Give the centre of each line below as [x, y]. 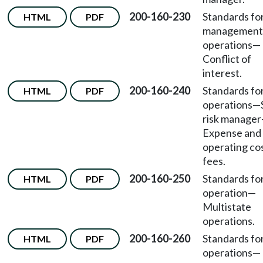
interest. [222, 73]
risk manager [232, 119]
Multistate [227, 207]
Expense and [232, 133]
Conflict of [227, 59]
